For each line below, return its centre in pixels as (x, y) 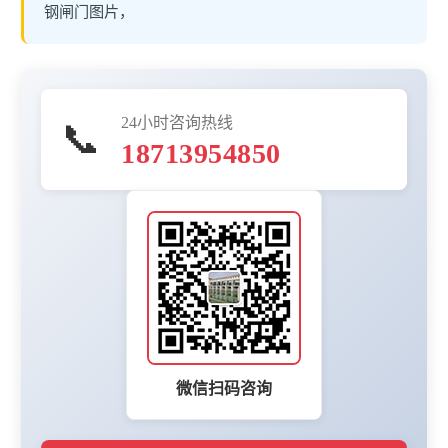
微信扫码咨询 (224, 388)
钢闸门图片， (89, 11)
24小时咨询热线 (177, 122)
